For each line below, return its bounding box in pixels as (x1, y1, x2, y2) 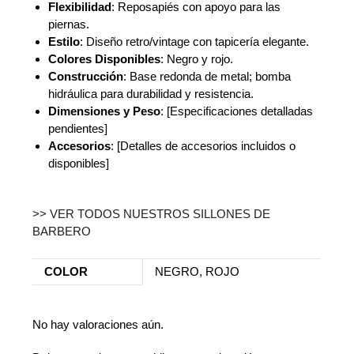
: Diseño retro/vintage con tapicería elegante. (80, 35, 310, 49)
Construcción (48, 70, 124, 84)
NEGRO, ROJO (155, 264, 240, 278)
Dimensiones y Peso (48, 104, 161, 119)
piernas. (48, 17, 90, 32)
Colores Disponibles (48, 52, 161, 66)
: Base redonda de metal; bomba (123, 70, 292, 84)
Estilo (48, 35, 81, 49)
